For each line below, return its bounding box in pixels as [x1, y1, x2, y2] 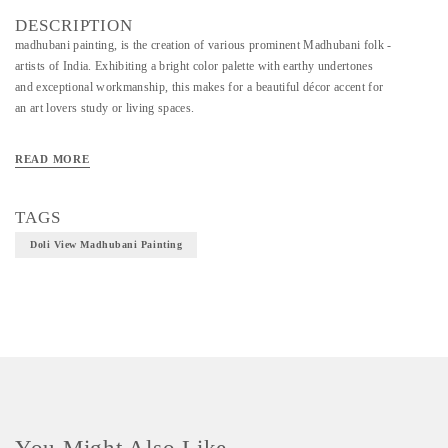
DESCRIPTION [15, 16, 134, 35]
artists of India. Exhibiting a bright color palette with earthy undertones [15, 59, 373, 73]
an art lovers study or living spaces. [15, 101, 198, 115]
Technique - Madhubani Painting [15, 194, 183, 208]
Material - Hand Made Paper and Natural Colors [15, 163, 259, 177]
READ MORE [15, 153, 90, 165]
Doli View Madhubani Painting [30, 239, 183, 250]
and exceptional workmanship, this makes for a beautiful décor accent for [15, 80, 384, 94]
